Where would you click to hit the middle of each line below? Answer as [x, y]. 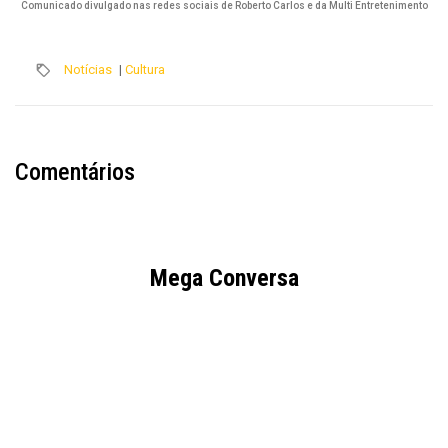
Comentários [75, 171]
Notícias [88, 69]
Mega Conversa [224, 277]
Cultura [145, 69]
